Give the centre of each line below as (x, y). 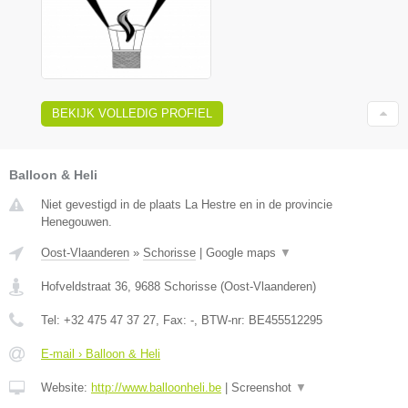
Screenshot (263, 387)
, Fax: (173, 320)
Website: (66, 387)
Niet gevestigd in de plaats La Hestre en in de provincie (187, 204)
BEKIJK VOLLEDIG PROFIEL (132, 113)
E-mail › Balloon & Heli (101, 353)
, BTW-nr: (221, 320)
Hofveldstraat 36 (84, 286)
